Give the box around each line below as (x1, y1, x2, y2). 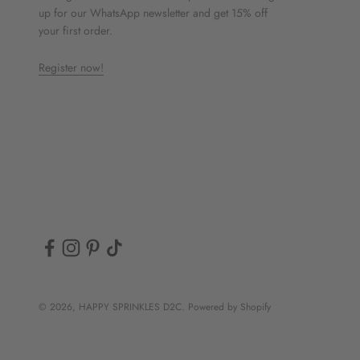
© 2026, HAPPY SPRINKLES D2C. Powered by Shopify (39, 299, 271, 314)
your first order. (39, 22, 112, 39)
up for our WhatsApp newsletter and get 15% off (39, 5, 268, 21)
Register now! (39, 59, 104, 76)
